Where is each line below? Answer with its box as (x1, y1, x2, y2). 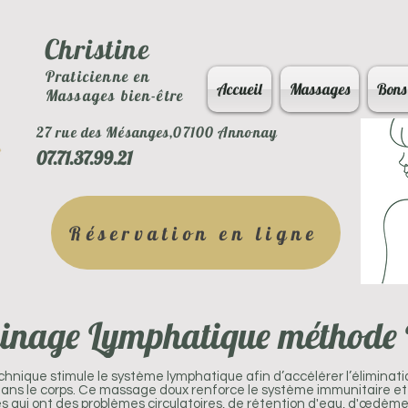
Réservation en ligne (69, 220, 319, 245)
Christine (44, 32, 151, 66)
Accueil (217, 79, 262, 98)
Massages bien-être (45, 86, 185, 105)
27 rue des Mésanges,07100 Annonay (36, 123, 278, 141)
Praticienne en (45, 66, 151, 86)
